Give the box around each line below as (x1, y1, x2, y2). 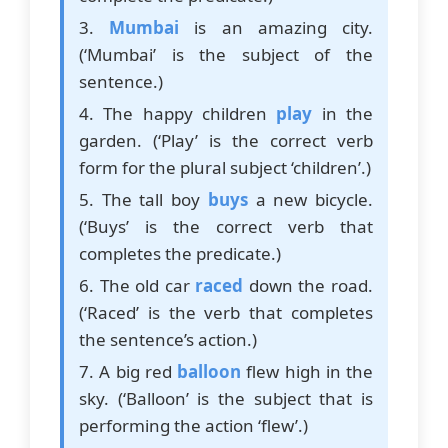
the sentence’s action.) (79, 327, 257, 351)
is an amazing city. (179, 15, 374, 39)
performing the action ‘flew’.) (79, 413, 308, 437)
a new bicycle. (247, 187, 374, 211)
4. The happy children (79, 101, 277, 125)
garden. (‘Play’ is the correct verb (79, 128, 373, 152)
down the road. (243, 273, 374, 297)
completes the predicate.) (79, 241, 281, 265)
